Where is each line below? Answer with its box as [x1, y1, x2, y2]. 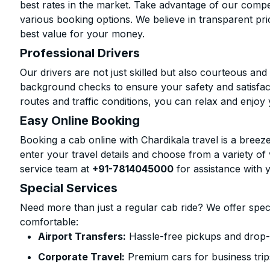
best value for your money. [20, 28, 145, 40]
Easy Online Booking [20, 113, 140, 128]
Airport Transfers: [38, 230, 127, 242]
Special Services [20, 181, 118, 195]
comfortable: [20, 216, 79, 228]
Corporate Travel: [38, 251, 125, 263]
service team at [20, 163, 93, 175]
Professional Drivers [20, 46, 140, 60]
